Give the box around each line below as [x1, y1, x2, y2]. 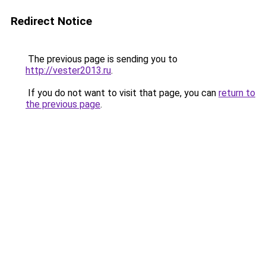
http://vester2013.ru [26, 65, 111, 76]
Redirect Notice [11, 14, 92, 28]
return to [218, 87, 255, 99]
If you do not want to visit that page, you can [26, 87, 218, 99]
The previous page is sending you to [26, 53, 178, 65]
